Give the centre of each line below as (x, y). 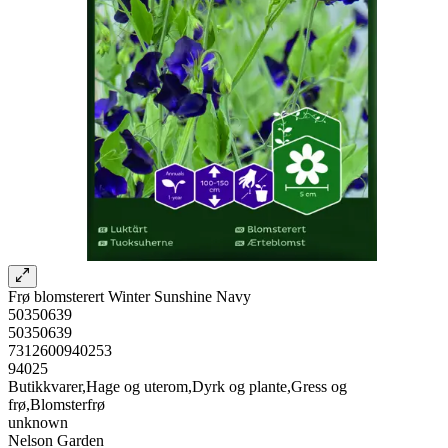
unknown (38, 422)
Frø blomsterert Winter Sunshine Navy (129, 296)
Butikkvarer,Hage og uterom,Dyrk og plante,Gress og (177, 386)
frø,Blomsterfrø (56, 404)
